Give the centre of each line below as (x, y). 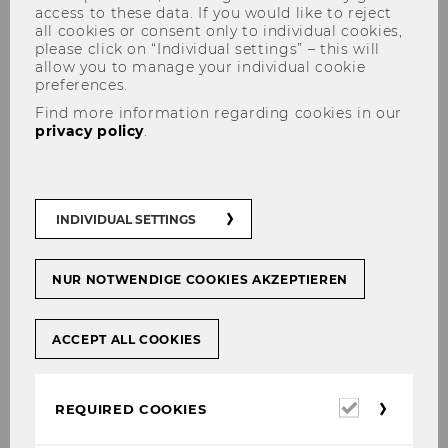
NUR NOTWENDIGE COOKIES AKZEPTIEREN (200, 279)
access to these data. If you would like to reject (213, 12)
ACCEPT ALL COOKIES (127, 339)
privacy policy (90, 130)
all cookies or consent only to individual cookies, (219, 30)
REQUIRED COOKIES (131, 408)
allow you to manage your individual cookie (200, 66)
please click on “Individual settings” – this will (207, 48)
